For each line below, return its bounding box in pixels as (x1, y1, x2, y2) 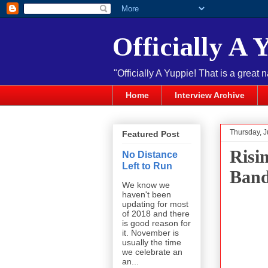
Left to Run (122, 160, 172, 172)
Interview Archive (175, 90, 245, 100)
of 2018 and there (122, 209, 190, 219)
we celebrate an (122, 247, 182, 257)
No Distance (122, 149, 178, 160)
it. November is (122, 228, 179, 238)
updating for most (122, 199, 188, 209)
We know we (122, 180, 170, 190)
